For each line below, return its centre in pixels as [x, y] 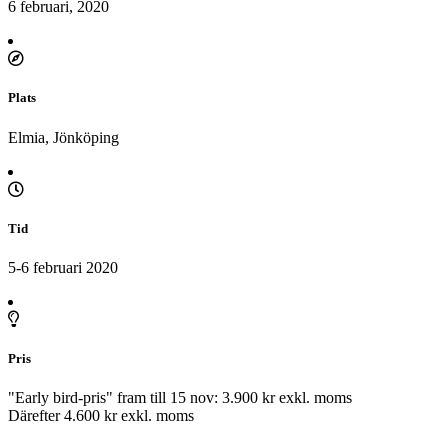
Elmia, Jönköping [63, 137]
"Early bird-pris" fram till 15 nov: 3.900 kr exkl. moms [180, 398]
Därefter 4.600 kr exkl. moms [101, 416]
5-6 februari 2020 [63, 267]
